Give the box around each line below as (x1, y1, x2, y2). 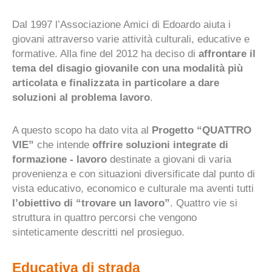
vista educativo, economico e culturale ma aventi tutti (12, 182, 254, 194)
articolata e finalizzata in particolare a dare (12, 76, 219, 89)
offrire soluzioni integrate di (92, 138, 228, 151)
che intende (34, 138, 92, 151)
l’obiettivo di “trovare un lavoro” (12, 197, 170, 209)
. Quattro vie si (170, 197, 237, 209)
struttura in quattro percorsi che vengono (12, 211, 197, 223)
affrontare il (199, 47, 256, 59)
